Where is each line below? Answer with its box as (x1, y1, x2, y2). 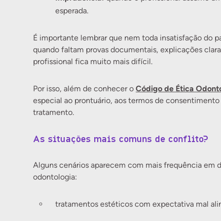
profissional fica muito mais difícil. (33, 57, 153, 66)
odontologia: (33, 172, 77, 182)
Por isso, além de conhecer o (33, 84, 136, 93)
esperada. (55, 6, 89, 15)
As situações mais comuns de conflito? (33, 134, 209, 144)
